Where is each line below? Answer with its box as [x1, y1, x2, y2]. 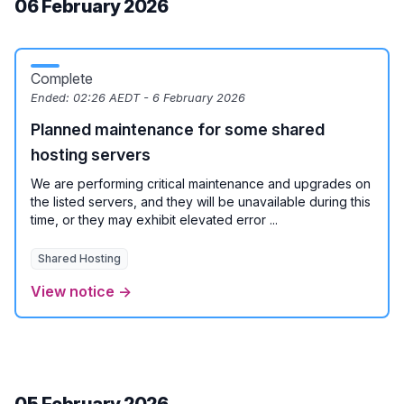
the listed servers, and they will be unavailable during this [31, 194, 371, 209]
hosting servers [31, 145, 151, 164]
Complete [31, 69, 93, 87]
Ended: [31, 91, 73, 105]
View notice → [31, 282, 132, 300]
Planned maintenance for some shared [31, 120, 325, 139]
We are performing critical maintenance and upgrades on [31, 176, 371, 191]
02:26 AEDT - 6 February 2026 [73, 91, 245, 105]
